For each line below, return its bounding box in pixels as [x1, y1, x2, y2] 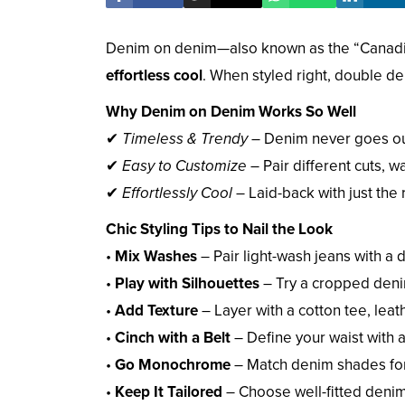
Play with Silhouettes [115, 273, 259, 293]
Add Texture [115, 300, 198, 320]
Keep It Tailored [115, 381, 222, 401]
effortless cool [106, 65, 202, 85]
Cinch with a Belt [115, 327, 231, 347]
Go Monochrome [115, 354, 231, 374]
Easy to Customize [122, 155, 247, 175]
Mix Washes [115, 246, 197, 266]
